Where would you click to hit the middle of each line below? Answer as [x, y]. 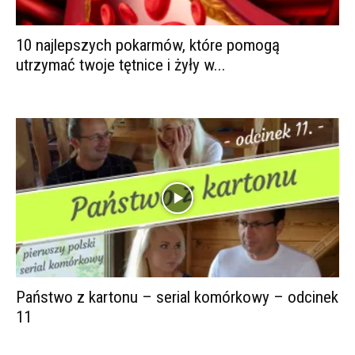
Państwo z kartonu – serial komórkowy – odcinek [177, 298]
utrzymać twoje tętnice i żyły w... [121, 65]
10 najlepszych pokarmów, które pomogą [148, 45]
